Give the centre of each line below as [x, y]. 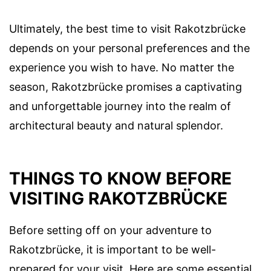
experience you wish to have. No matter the [122, 68]
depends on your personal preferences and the [129, 48]
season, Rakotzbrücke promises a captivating [126, 87]
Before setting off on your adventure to [110, 230]
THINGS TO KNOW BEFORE [120, 179]
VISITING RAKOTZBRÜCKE [118, 199]
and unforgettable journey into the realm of [120, 106]
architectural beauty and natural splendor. [116, 126]
